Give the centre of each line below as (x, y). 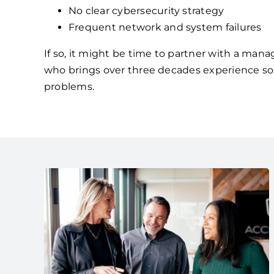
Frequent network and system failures (165, 28)
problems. (69, 87)
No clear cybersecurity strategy (146, 11)
